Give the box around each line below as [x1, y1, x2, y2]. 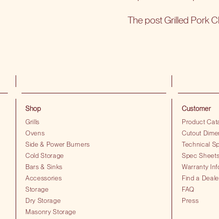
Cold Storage [25, 151, 64, 159]
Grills [25, 117, 40, 126]
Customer [182, 104, 211, 112]
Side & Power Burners [25, 140, 90, 148]
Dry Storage [25, 196, 61, 204]
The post [128, 14, 165, 26]
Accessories [25, 174, 62, 182]
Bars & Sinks [25, 162, 63, 171]
